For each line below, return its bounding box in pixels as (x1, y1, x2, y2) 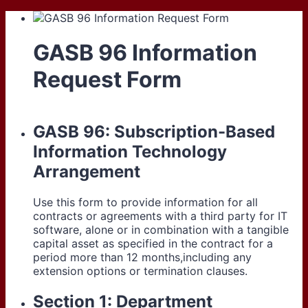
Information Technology (33, 141, 227, 162)
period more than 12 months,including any (33, 250, 252, 264)
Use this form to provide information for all (33, 195, 258, 209)
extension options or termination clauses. (33, 263, 247, 278)
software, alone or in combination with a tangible (33, 222, 289, 236)
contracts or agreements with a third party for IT (33, 208, 287, 223)
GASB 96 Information (33, 39, 257, 67)
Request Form (33, 66, 181, 93)
